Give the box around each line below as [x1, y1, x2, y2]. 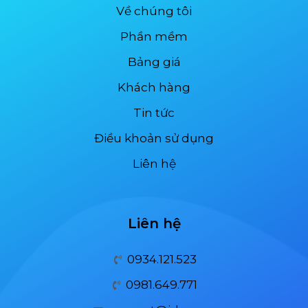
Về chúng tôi [116, 4, 192, 19]
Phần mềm [120, 30, 188, 44]
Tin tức [133, 106, 175, 120]
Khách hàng [118, 80, 190, 95]
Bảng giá [127, 55, 181, 69]
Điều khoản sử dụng [94, 131, 214, 146]
